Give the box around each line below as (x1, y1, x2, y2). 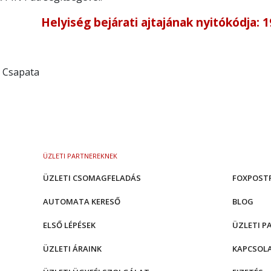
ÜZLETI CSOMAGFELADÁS (43, 172, 141, 183)
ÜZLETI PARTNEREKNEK (43, 151, 117, 160)
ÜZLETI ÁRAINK (43, 243, 102, 254)
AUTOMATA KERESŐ (43, 196, 120, 207)
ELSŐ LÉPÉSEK (43, 220, 96, 230)
